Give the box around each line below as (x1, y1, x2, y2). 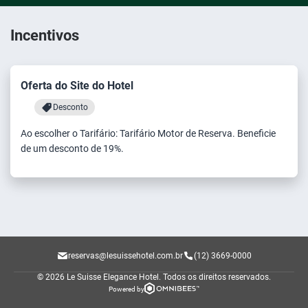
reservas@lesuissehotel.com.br (67, 250, 183, 261)
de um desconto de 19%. (21, 143, 124, 154)
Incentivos (10, 27, 79, 44)
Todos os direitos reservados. (163, 272, 271, 283)
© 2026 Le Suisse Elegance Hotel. (37, 272, 161, 283)
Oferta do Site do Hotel (21, 79, 133, 92)
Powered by (108, 285, 144, 294)
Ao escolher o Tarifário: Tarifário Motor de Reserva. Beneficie (21, 128, 276, 139)
